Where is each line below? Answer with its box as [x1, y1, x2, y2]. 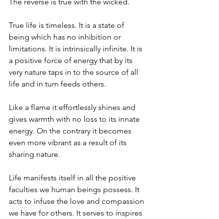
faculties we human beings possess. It [9, 185, 141, 194]
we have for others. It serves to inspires [9, 208, 144, 218]
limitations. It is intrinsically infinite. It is [9, 44, 144, 53]
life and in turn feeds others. [9, 79, 106, 88]
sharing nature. [9, 150, 60, 159]
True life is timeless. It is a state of [9, 21, 126, 30]
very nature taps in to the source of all [9, 67, 140, 77]
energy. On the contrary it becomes [9, 126, 133, 135]
